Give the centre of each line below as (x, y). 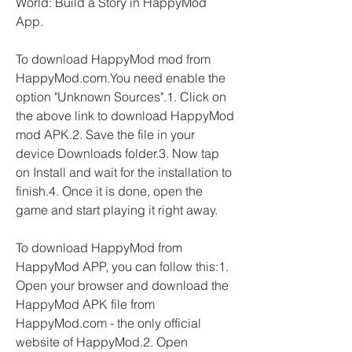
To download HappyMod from (99, 247)
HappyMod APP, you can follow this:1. (122, 266)
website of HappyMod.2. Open (102, 342)
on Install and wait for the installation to (124, 172)
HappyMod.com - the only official (108, 323)
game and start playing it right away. (117, 210)
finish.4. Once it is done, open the (109, 191)
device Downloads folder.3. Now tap (117, 153)
